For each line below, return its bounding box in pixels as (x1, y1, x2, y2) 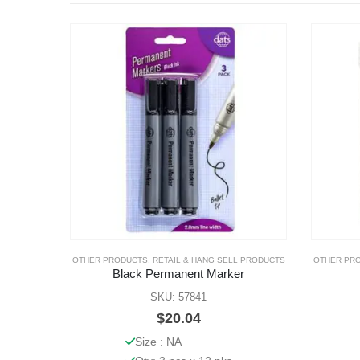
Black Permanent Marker (112, 268, 244, 281)
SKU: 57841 (150, 291, 207, 304)
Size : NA (134, 335, 182, 349)
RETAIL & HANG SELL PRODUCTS (152, 256, 285, 265)
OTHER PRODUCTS (72, 256, 148, 265)
